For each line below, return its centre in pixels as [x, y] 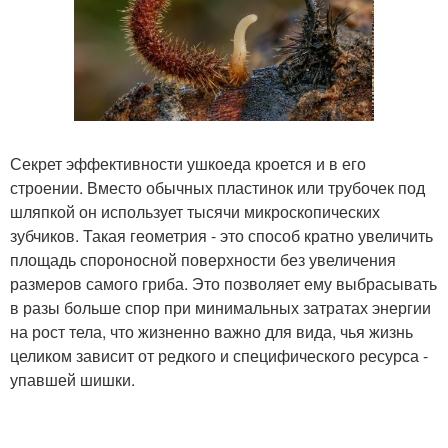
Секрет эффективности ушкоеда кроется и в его [188, 163]
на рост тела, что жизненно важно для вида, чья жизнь [211, 331]
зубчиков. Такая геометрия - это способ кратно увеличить [221, 235]
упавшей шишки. [72, 379]
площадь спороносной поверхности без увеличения [203, 259]
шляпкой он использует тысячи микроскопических [195, 211]
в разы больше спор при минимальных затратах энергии [220, 307]
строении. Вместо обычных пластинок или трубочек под [217, 187]
